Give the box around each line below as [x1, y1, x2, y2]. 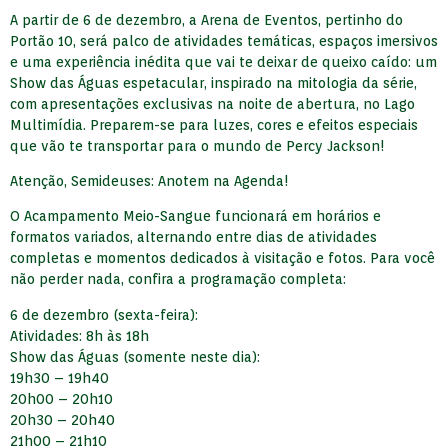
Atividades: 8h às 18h [10, 327, 149, 344]
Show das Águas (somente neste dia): [10, 348, 260, 365]
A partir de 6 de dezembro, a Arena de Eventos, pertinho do [10, 11, 403, 28]
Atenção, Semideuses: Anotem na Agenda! [10, 173, 289, 190]
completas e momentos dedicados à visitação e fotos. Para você [10, 250, 435, 267]
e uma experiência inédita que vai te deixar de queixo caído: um [10, 53, 437, 70]
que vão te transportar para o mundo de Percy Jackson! [10, 137, 385, 154]
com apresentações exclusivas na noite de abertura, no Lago [10, 95, 415, 112]
